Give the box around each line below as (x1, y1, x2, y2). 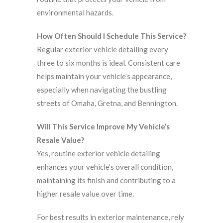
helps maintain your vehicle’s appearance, (37, 72, 172, 81)
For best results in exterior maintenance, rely (37, 213, 184, 222)
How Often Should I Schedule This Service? (37, 31, 186, 41)
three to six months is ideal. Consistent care (37, 58, 180, 68)
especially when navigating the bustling (37, 85, 167, 95)
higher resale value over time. (37, 189, 134, 199)
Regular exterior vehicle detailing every (37, 45, 168, 54)
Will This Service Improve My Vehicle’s (37, 122, 170, 131)
